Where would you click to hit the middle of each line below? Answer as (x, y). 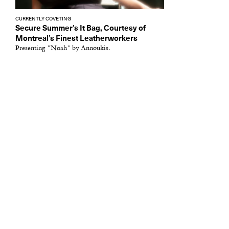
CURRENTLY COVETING (43, 19)
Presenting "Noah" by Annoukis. (63, 48)
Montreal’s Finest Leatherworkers (76, 39)
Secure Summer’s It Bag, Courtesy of (81, 28)
